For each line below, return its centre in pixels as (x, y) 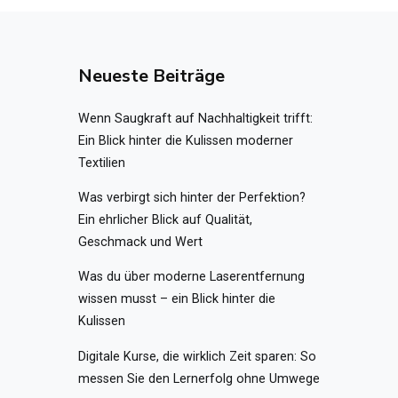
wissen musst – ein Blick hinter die (177, 299)
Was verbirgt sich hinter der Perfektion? (192, 197)
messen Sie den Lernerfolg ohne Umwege (199, 378)
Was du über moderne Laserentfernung (192, 277)
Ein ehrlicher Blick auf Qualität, (166, 219)
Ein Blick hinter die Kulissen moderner (186, 140)
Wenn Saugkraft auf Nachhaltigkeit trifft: (196, 118)
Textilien (102, 163)
